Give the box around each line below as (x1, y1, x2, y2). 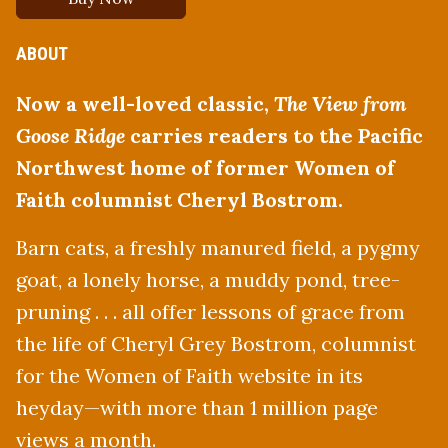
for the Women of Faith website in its (16, 362, 363, 388)
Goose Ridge (16, 122, 125, 148)
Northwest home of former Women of (16, 154, 395, 180)
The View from (274, 90, 407, 116)
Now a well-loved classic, (16, 90, 274, 116)
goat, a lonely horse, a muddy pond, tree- (16, 266, 400, 292)
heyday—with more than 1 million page (16, 394, 378, 420)
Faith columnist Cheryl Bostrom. (16, 186, 353, 212)
